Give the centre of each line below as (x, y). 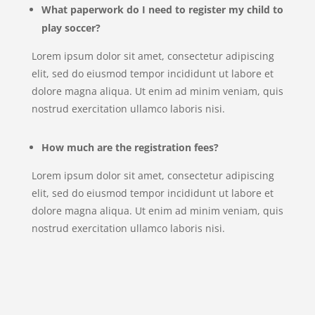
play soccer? (71, 28)
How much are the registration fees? (130, 148)
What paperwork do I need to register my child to (162, 10)
